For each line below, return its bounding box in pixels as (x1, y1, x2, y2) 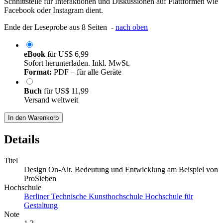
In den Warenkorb (8, 114, 59, 122)
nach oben (115, 23, 148, 32)
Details (4, 133, 39, 146)
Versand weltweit (24, 96, 78, 105)
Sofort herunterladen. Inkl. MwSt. (24, 59, 130, 68)
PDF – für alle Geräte (52, 68, 121, 77)
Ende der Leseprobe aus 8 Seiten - (4, 23, 115, 32)
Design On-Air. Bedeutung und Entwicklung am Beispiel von (24, 165, 218, 174)
